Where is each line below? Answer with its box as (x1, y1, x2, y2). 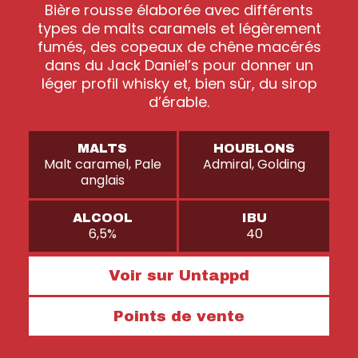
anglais (80, 170, 125, 189)
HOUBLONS (213, 141, 296, 155)
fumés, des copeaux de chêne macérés (37, 36, 321, 57)
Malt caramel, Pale (43, 154, 161, 173)
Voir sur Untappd (109, 266, 249, 284)
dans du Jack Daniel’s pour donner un (45, 54, 313, 75)
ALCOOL (72, 210, 133, 225)
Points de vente (113, 307, 245, 324)
